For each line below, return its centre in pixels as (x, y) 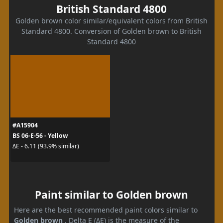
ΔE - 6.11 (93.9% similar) (46, 146)
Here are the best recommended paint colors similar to (106, 210)
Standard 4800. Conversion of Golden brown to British (111, 31)
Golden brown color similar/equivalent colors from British (111, 20)
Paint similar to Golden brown (111, 194)
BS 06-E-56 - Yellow (40, 135)
